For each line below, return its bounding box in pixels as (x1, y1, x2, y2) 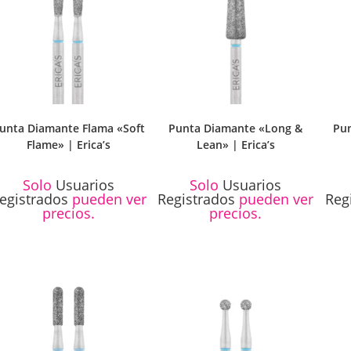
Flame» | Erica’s (27, 136, 111, 152)
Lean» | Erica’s (196, 136, 275, 152)
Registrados (157, 189, 236, 208)
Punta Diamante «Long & (168, 120, 303, 136)
